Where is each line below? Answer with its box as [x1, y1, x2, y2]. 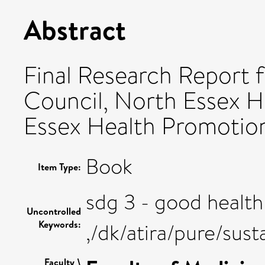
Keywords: [38, 217, 81, 231]
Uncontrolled [27, 204, 81, 218]
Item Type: [38, 160, 81, 173]
